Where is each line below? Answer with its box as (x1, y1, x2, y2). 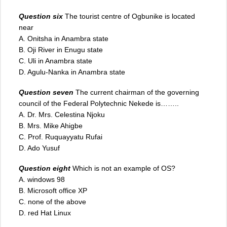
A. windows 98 (19, 175, 65, 184)
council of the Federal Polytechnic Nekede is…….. (19, 99, 179, 108)
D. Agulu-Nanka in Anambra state (19, 68, 125, 77)
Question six (19, 12, 63, 21)
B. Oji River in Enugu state (19, 46, 103, 54)
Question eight (19, 164, 70, 173)
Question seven (19, 88, 73, 97)
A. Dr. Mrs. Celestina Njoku (19, 110, 105, 119)
